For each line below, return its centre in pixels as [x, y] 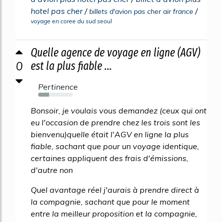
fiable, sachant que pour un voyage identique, [115, 146]
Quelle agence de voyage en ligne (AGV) [115, 52]
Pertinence [58, 86]
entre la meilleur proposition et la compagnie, [114, 213]
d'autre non [52, 170]
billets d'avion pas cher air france [141, 11]
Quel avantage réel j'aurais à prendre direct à [115, 190]
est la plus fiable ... [71, 66]
